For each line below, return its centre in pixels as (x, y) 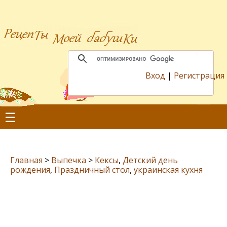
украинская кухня (168, 170)
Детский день (150, 160)
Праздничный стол (92, 170)
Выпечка (69, 160)
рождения (30, 170)
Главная (26, 160)
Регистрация (199, 75)
